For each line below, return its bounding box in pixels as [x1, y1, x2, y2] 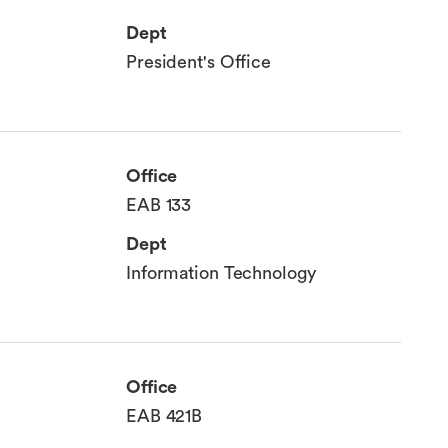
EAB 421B [126, 407, 203, 426]
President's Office [126, 53, 272, 72]
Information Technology [126, 264, 316, 283]
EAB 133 [126, 196, 192, 215]
